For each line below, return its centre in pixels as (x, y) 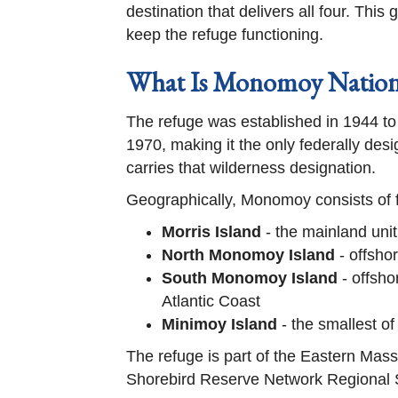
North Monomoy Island (248, 255)
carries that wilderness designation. (251, 168)
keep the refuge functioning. (225, 35)
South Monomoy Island (250, 278)
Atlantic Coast (211, 301)
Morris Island (211, 232)
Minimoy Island (219, 324)
